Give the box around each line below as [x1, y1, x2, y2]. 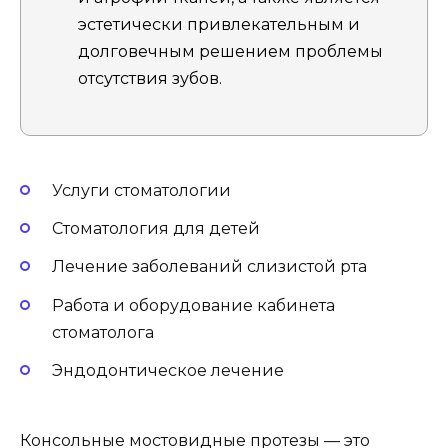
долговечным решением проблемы [78, 41, 383, 61]
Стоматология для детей [52, 219, 260, 239]
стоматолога [52, 322, 154, 342]
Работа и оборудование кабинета [52, 295, 335, 315]
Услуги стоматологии [52, 181, 231, 201]
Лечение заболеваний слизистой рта [52, 257, 367, 277]
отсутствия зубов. [78, 68, 222, 88]
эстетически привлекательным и [78, 14, 360, 34]
